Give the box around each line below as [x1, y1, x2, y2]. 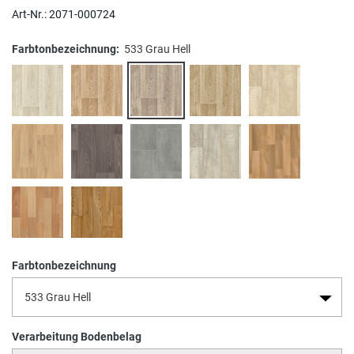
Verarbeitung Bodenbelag [12, 330, 141, 343]
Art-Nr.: [12, 7, 49, 21]
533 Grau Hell [124, 42, 190, 55]
